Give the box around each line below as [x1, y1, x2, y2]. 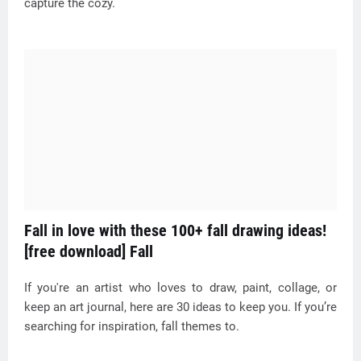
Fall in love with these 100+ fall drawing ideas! [24, 221, 326, 240]
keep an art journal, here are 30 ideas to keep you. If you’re [24, 300, 337, 314]
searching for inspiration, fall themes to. [24, 319, 239, 334]
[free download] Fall [24, 242, 153, 261]
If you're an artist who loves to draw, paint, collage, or [24, 280, 337, 295]
